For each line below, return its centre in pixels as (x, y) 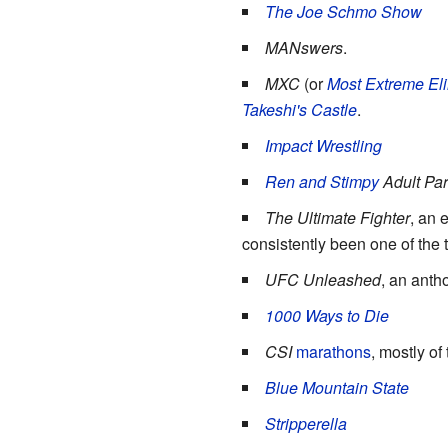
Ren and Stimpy (321, 181)
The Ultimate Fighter (337, 217)
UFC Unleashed (322, 279)
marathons (333, 351)
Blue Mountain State (336, 387)
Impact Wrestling (323, 145)
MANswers (303, 47)
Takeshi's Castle (299, 109)
